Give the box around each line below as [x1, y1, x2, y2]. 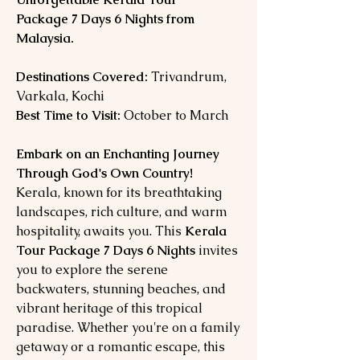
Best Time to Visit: [16, 107, 121, 124]
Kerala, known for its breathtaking [16, 184, 222, 201]
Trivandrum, [151, 68, 227, 85]
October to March [121, 107, 235, 124]
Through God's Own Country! [16, 165, 199, 182]
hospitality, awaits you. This [16, 223, 185, 239]
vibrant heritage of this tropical [16, 300, 202, 317]
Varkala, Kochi [16, 88, 111, 104]
